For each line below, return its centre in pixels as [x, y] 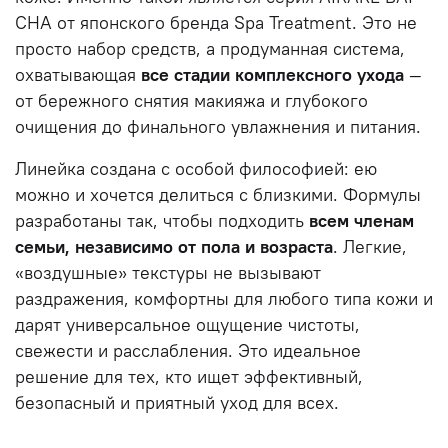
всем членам [361, 220]
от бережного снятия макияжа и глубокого [191, 100]
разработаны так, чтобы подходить [162, 220]
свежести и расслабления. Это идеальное [188, 350]
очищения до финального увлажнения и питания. [218, 126]
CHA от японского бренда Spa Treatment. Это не [216, 22]
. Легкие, [370, 246]
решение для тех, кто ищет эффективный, [189, 376]
